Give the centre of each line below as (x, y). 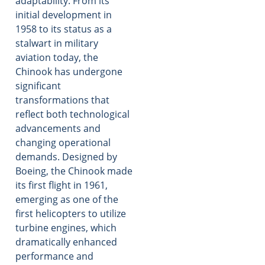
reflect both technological (72, 114)
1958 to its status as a (64, 29)
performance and (54, 256)
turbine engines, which (66, 228)
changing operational (63, 143)
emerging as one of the (67, 200)
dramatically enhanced (66, 242)
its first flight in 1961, (62, 185)
